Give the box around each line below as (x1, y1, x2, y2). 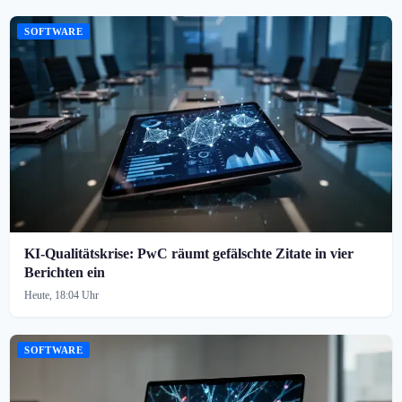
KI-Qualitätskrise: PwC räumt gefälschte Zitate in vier (24, 246, 354, 262)
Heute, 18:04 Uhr (24, 289, 100, 302)
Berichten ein (24, 265, 106, 281)
